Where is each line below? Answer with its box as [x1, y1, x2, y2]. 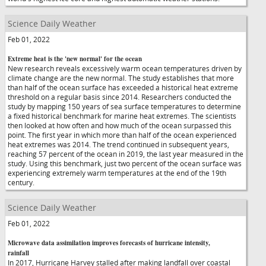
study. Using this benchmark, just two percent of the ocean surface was [8, 159, 242, 168]
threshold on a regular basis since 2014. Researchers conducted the [8, 92, 232, 102]
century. [8, 178, 34, 187]
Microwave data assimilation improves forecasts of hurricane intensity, [8, 238, 210, 248]
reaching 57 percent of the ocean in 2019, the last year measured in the [8, 149, 243, 159]
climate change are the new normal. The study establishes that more [8, 73, 234, 83]
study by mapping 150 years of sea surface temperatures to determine [8, 102, 241, 111]
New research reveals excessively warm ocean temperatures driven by [8, 64, 242, 73]
